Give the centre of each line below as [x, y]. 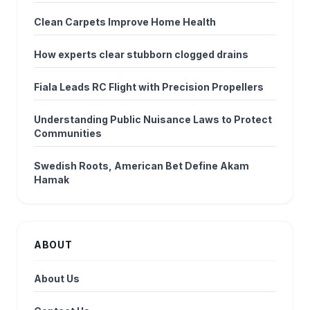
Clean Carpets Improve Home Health [125, 22]
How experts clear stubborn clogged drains [141, 55]
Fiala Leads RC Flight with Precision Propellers [149, 87]
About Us [57, 279]
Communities [68, 134]
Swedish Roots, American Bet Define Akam [142, 166]
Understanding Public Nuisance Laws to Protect [153, 120]
